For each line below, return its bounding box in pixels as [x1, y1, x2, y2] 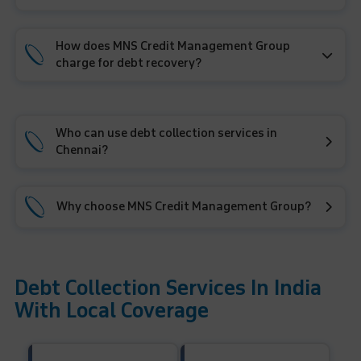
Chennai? [56, 143, 109, 157]
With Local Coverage [14, 298, 209, 322]
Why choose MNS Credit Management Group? [56, 200, 311, 214]
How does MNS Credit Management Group [55, 39, 290, 53]
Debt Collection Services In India [14, 276, 322, 300]
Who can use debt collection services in [56, 126, 278, 140]
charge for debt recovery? [55, 56, 201, 70]
